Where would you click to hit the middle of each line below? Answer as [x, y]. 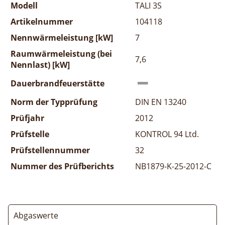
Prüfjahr [27, 118]
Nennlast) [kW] [40, 65]
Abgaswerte [36, 215]
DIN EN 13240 [161, 102]
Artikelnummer [42, 21]
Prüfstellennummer [50, 150]
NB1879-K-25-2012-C [173, 166]
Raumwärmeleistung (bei [61, 53]
